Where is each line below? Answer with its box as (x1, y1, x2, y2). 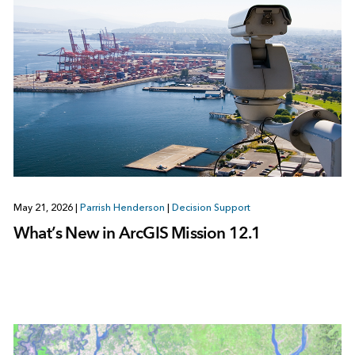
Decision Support (171, 201, 250, 213)
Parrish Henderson (79, 201, 165, 213)
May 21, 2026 (13, 201, 75, 213)
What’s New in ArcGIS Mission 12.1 (13, 222, 261, 242)
